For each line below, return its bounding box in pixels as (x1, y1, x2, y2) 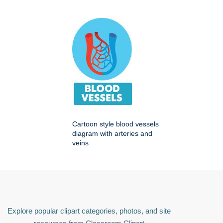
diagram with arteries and (72, 129, 152, 137)
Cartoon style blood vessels (72, 119, 159, 128)
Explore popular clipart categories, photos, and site (7, 206, 171, 215)
